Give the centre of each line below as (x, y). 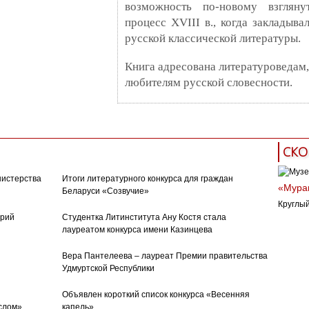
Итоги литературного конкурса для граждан (147, 178)
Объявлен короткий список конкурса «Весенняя (156, 294)
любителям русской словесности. (208, 82)
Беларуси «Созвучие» (105, 191)
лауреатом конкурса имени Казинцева (137, 229)
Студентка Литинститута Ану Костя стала (144, 217)
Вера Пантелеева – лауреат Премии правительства (165, 256)
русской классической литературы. (214, 38)
